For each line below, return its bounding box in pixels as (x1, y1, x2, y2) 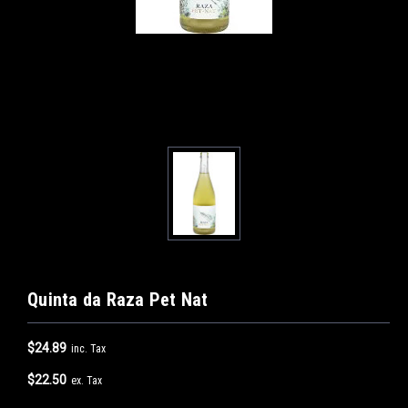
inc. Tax (71, 342, 106, 355)
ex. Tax (71, 373, 102, 387)
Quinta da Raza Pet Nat (27, 288, 209, 311)
